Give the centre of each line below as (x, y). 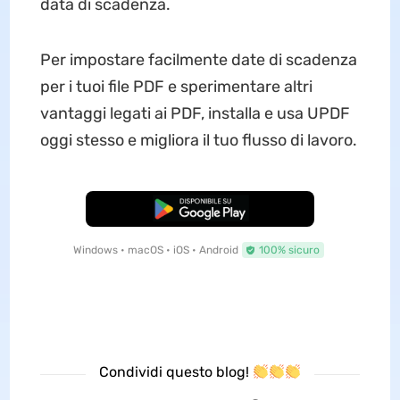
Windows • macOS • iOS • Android (155, 250)
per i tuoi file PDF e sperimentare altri (176, 87)
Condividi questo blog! (175, 372)
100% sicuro (289, 250)
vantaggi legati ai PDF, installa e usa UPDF (195, 114)
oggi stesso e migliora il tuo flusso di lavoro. (198, 141)
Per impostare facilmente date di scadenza (198, 60)
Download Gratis (200, 209)
